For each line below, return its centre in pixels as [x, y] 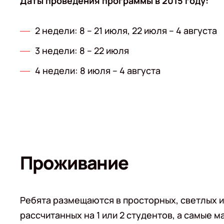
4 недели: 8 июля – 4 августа [98, 70]
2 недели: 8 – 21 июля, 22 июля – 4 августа [126, 30]
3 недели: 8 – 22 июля [82, 50]
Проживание [74, 163]
